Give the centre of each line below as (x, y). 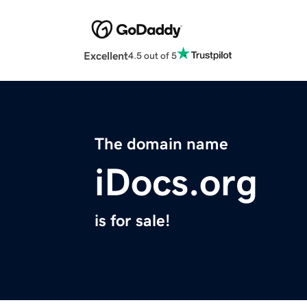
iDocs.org (176, 183)
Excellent (106, 56)
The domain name (161, 144)
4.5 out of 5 (152, 55)
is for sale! (132, 221)
